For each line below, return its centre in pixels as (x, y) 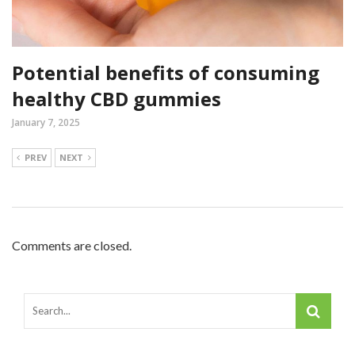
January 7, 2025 (46, 122)
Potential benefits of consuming (166, 72)
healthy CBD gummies (116, 98)
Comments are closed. (72, 245)
